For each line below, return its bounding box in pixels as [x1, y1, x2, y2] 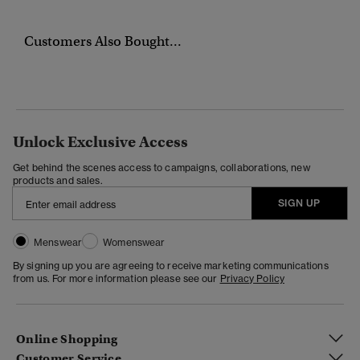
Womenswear [103, 235, 166, 248]
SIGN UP [277, 196, 321, 209]
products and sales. [13, 174, 103, 186]
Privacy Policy [219, 272, 284, 284]
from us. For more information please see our [13, 272, 220, 284]
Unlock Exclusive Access [13, 132, 188, 151]
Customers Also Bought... [24, 32, 182, 50]
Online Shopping [16, 332, 118, 347]
